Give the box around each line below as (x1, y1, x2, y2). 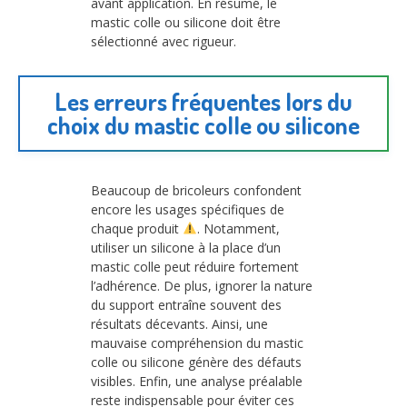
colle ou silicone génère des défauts (91, 352, 302, 371)
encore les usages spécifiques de (91, 200, 284, 218)
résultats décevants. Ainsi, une (91, 314, 268, 333)
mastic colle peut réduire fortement (91, 257, 299, 275)
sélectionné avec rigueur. (91, 33, 236, 51)
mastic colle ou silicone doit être (91, 14, 281, 32)
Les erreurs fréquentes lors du (55, 85, 352, 116)
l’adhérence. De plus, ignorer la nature (91, 276, 313, 294)
